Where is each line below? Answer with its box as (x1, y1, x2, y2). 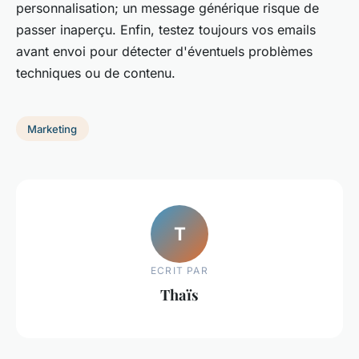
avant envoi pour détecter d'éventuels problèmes (16, 42, 313, 59)
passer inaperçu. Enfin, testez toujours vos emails (16, 21, 316, 38)
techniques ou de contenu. (16, 64, 175, 81)
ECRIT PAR (151, 264, 208, 277)
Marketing (27, 122, 78, 135)
